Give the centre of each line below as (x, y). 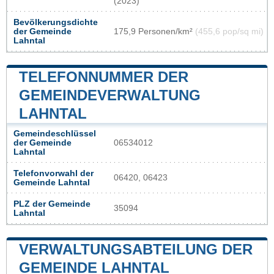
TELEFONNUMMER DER (104, 77)
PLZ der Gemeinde (52, 204)
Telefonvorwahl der (54, 174)
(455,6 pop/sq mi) (229, 32)
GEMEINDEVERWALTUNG (110, 95)
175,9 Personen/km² (154, 32)
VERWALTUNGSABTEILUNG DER (136, 250)
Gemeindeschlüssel (55, 134)
